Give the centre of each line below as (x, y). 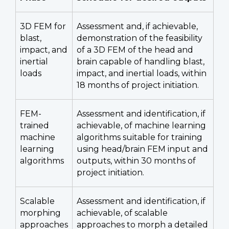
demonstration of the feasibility (140, 38)
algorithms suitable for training (140, 137)
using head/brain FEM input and (142, 149)
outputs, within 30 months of (136, 161)
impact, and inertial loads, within (142, 73)
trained (35, 125)
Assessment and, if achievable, (137, 26)
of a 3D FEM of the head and (135, 50)
